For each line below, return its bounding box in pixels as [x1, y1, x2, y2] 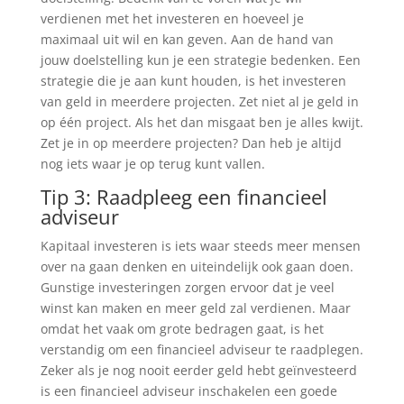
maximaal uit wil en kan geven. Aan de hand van [40, 31, 334, 49]
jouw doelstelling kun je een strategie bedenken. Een [40, 51, 361, 69]
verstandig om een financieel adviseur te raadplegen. [40, 341, 363, 359]
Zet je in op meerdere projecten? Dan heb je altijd [40, 134, 342, 152]
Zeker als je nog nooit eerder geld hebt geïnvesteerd [40, 362, 357, 380]
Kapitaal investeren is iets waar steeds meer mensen [40, 237, 361, 255]
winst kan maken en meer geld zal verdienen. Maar [40, 299, 351, 317]
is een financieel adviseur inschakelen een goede [40, 382, 337, 400]
